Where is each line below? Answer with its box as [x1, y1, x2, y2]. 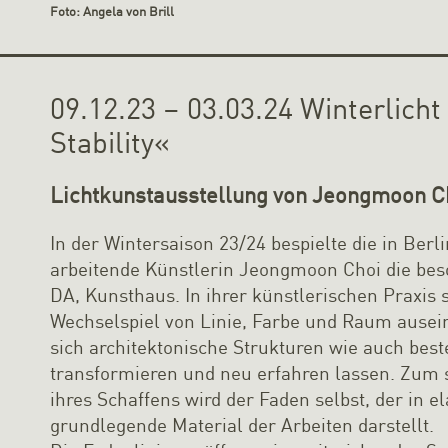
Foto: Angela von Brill [50, 3, 175, 20]
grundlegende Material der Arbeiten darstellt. [50, 412, 435, 436]
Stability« [50, 125, 171, 160]
